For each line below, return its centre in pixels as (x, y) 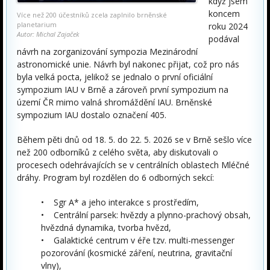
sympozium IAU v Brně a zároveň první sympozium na (123, 89)
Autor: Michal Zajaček (48, 34)
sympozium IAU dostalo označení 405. (92, 115)
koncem (224, 14)
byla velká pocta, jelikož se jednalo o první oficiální (115, 77)
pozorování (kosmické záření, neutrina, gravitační (137, 253)
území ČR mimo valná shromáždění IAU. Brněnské (115, 102)
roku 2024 (228, 26)
